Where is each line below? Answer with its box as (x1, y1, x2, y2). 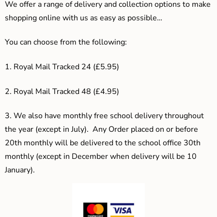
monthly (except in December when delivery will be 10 (5, 151, 197, 162)
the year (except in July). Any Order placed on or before (5, 124, 198, 135)
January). (5, 165, 35, 176)
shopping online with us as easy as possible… (5, 12, 162, 23)
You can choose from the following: (5, 37, 127, 48)
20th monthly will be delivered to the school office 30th (5, 138, 201, 149)
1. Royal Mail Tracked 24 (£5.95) (5, 61, 119, 72)
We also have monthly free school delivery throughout (14, 110, 204, 122)
